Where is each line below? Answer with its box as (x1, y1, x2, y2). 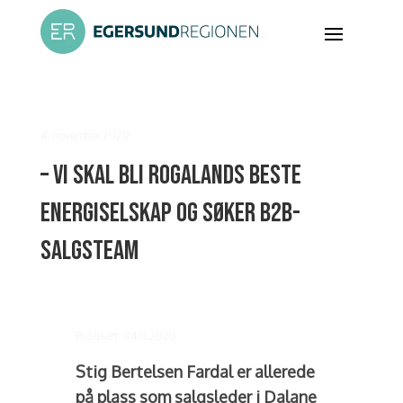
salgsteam (40, 235, 139, 267)
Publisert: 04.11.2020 (76, 329, 177, 343)
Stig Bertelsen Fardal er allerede (76, 362, 316, 381)
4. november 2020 (40, 129, 130, 142)
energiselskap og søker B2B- (40, 197, 300, 229)
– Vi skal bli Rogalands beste (40, 159, 301, 192)
